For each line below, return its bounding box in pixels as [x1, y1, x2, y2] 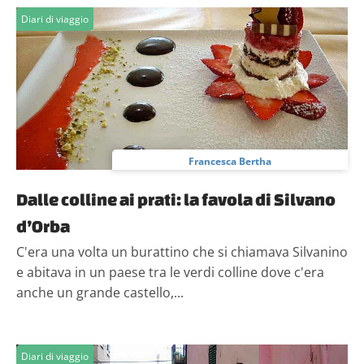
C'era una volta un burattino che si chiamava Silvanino [16, 243, 348, 261]
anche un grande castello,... [16, 284, 184, 301]
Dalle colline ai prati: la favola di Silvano [16, 189, 336, 209]
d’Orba [16, 216, 70, 236]
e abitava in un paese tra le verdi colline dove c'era [16, 263, 324, 281]
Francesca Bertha [188, 154, 271, 168]
